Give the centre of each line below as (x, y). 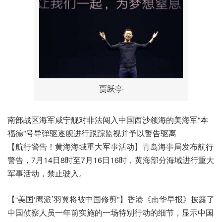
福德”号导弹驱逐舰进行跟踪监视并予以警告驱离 (92, 133)
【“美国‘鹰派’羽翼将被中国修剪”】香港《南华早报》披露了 (111, 199)
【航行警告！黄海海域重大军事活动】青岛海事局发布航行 (111, 146)
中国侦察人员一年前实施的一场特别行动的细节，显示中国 (111, 212)
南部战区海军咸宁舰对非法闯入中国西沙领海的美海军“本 (108, 119)
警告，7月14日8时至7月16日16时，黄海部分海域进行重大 (111, 160)
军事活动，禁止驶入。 (47, 173)
